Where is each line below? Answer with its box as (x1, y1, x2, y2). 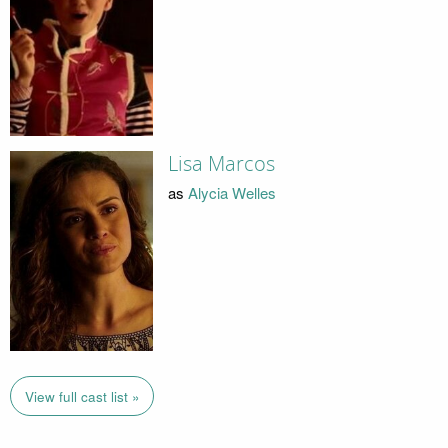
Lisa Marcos (167, 152, 275, 177)
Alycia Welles (187, 181, 276, 203)
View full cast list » (24, 386, 140, 406)
